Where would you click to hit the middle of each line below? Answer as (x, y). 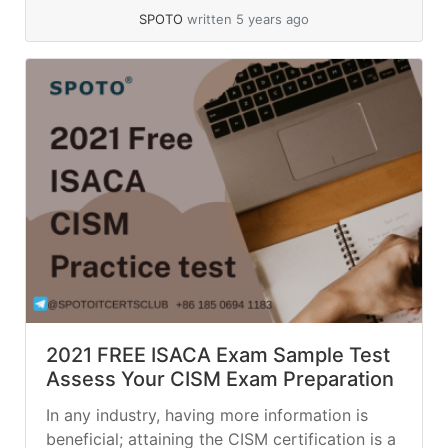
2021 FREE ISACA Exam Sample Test (218, 354)
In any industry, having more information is (207, 414)
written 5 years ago (248, 18)
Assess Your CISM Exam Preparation (220, 378)
